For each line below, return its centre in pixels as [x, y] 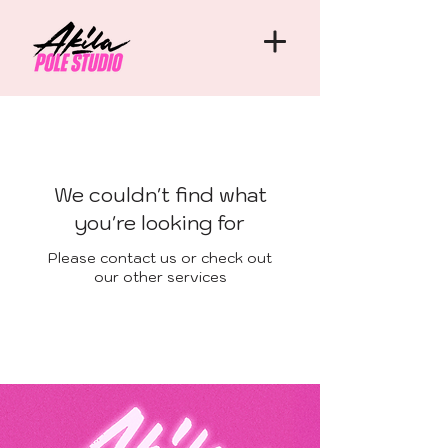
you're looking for [160, 223]
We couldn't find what [160, 195]
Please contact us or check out [160, 258]
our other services [160, 277]
